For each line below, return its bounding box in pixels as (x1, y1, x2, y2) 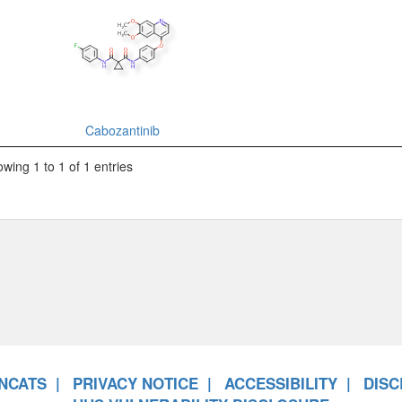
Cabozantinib (84, 121, 160, 140)
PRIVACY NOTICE (73, 371, 198, 394)
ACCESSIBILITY (224, 371, 337, 394)
